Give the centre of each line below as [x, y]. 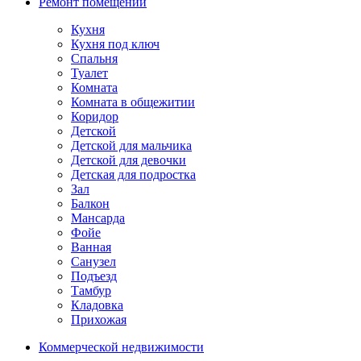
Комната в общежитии [133, 102]
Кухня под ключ [115, 44]
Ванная [91, 247]
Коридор [95, 116]
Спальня [94, 58]
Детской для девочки [129, 160]
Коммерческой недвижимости [121, 346]
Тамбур [91, 290]
